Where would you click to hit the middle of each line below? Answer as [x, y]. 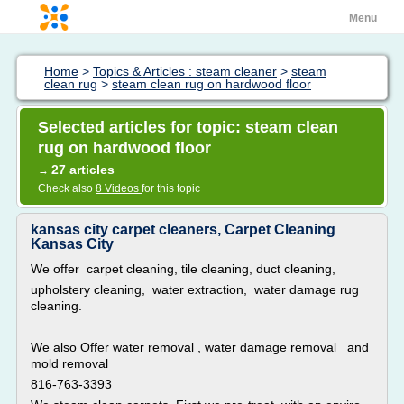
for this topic [171, 188]
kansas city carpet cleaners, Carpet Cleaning [183, 230]
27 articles [83, 170]
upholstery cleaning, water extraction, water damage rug [195, 289]
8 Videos [119, 188]
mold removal [69, 363]
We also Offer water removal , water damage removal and [200, 347]
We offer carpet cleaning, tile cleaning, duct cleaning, [183, 269]
